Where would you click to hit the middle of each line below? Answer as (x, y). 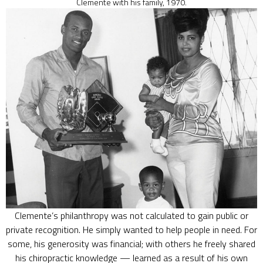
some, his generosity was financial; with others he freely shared (131, 244)
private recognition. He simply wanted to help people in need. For (131, 230)
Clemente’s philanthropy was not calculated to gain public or (131, 215)
